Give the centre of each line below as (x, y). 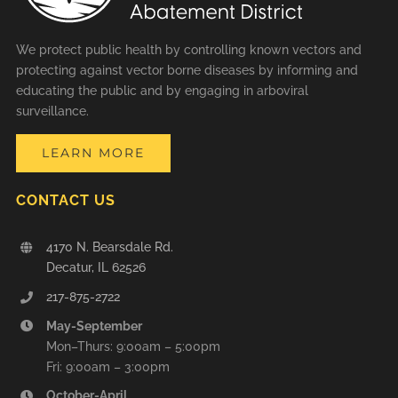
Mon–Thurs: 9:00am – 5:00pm (133, 346)
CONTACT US (65, 201)
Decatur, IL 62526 (96, 268)
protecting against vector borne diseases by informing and (187, 71)
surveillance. (52, 111)
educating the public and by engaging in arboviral (162, 91)
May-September (94, 326)
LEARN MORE (93, 153)
